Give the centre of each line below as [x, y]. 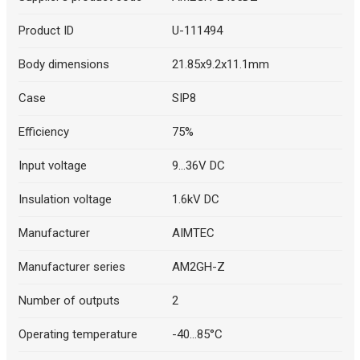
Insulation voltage [65, 199]
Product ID [46, 30]
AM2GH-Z [198, 266]
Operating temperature [78, 334]
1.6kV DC [196, 199]
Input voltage [52, 165]
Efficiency [43, 131]
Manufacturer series [72, 266]
